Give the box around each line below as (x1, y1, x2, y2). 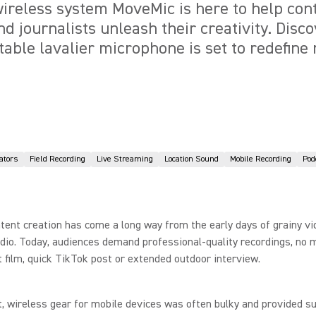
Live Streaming (97, 154, 153, 164)
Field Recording (30, 154, 85, 164)
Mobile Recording (230, 154, 291, 164)
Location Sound (164, 154, 219, 164)
